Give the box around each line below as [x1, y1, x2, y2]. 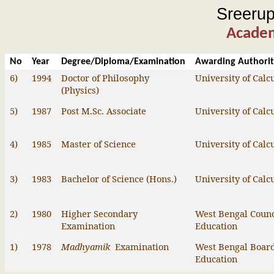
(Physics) [61, 84, 99, 96]
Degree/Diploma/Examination [61, 57, 185, 67]
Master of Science [61, 138, 136, 150]
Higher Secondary [61, 207, 138, 220]
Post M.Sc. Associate [61, 105, 146, 117]
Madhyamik [61, 240, 110, 253]
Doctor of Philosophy [61, 72, 149, 84]
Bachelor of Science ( [61, 172, 149, 185]
